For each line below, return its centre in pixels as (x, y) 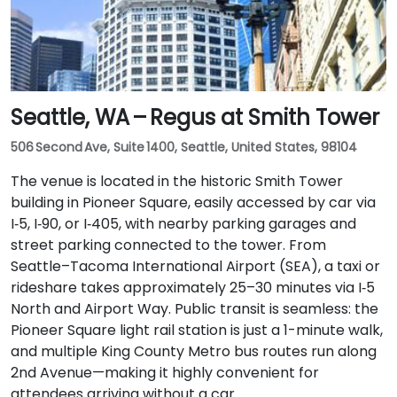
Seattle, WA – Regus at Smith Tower (195, 117)
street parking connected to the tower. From (168, 245)
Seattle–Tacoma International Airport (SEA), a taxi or (195, 266)
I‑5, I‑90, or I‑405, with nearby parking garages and (183, 223)
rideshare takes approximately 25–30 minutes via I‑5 (193, 287)
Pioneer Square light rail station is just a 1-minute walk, (197, 330)
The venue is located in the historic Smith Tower (177, 181)
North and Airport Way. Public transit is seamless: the (195, 308)
